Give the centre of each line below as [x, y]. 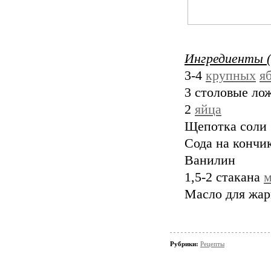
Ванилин [210, 160]
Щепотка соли [226, 126]
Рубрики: [185, 243]
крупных [231, 75]
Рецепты [212, 243]
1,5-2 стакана [224, 177]
